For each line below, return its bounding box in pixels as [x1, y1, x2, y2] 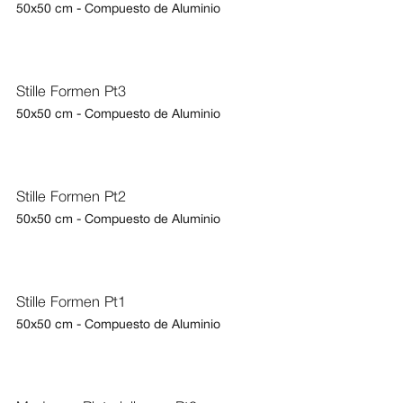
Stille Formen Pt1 [15, 296, 126, 310]
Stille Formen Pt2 [15, 191, 126, 205]
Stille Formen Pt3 [15, 85, 126, 100]
